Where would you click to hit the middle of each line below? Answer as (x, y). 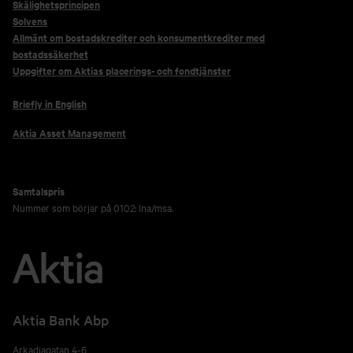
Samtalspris (39, 191)
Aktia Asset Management (69, 133)
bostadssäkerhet (50, 54)
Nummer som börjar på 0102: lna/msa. (93, 207)
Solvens (30, 21)
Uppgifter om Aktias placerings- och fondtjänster (122, 71)
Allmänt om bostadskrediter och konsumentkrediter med (139, 37)
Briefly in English (50, 104)
